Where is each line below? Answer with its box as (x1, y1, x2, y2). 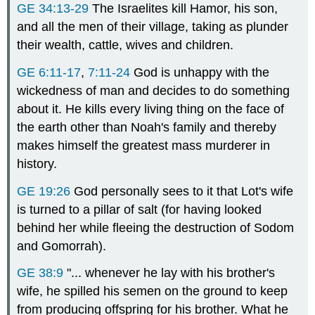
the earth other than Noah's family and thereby (17, 120, 277, 134)
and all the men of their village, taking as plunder (17, 19, 289, 34)
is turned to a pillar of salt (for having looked (17, 202, 262, 217)
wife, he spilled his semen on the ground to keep (17, 284, 288, 299)
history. (17, 156, 58, 171)
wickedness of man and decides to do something (17, 83, 290, 98)
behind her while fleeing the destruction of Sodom (17, 220, 295, 235)
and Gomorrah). (17, 238, 107, 253)
